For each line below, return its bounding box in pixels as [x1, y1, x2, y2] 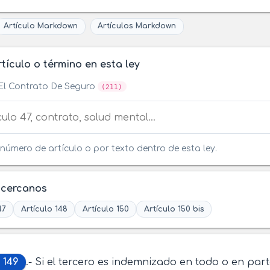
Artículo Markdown [4, 22, 78, 31]
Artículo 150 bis [143, 204, 204, 213]
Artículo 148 [20, 204, 67, 213]
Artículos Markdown [98, 22, 177, 31]
